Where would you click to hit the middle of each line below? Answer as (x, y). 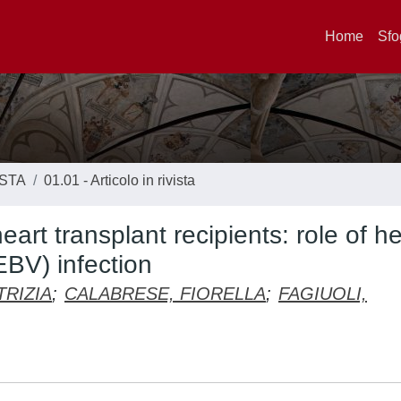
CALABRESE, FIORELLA (165, 294)
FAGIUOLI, (323, 294)
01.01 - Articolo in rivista (119, 180)
